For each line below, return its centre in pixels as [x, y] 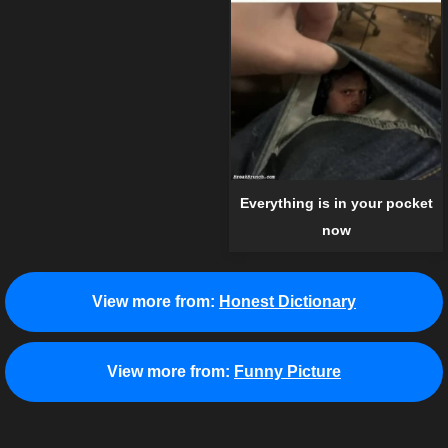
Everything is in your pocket [336, 202]
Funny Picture [287, 371]
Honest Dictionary [287, 301]
